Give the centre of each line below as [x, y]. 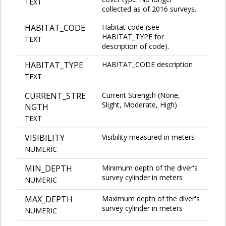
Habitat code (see [131, 27]
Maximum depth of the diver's [151, 198]
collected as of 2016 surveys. [149, 9]
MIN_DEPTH [48, 168]
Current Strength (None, [141, 95]
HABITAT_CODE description [147, 64]
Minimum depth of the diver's [150, 167]
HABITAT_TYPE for [133, 36]
